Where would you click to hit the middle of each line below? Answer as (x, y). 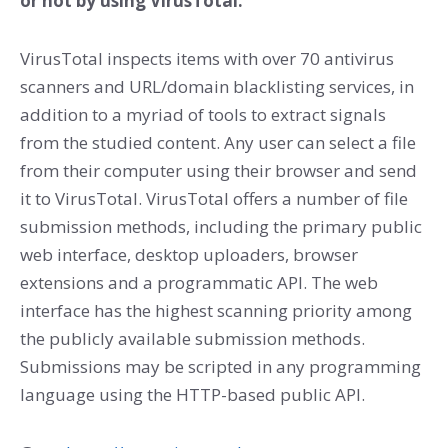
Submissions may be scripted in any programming (220, 366)
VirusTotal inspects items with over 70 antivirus (207, 58)
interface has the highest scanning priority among (216, 310)
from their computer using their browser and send (218, 170)
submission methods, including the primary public (221, 226)
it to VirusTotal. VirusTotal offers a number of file (214, 198)
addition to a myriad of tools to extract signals (203, 114)
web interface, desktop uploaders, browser (189, 254)
